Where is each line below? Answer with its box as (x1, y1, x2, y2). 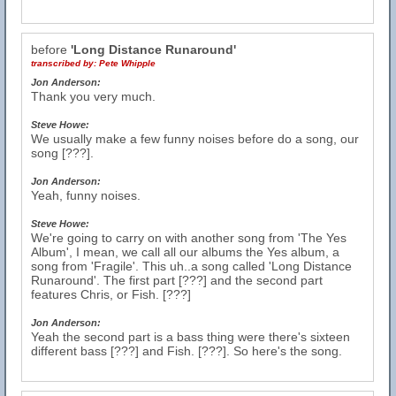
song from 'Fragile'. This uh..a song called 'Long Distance (31, 259, 352, 273)
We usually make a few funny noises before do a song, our (31, 132, 359, 146)
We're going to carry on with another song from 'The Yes (31, 231, 346, 245)
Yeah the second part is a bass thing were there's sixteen (31, 330, 350, 344)
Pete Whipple (99, 58, 156, 68)
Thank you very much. (31, 89, 156, 103)
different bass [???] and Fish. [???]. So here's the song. (31, 344, 342, 358)
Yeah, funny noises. (31, 188, 141, 202)
